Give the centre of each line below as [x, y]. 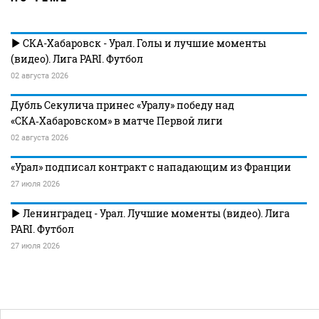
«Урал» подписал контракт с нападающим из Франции [151, 167]
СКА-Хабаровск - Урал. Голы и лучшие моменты [143, 43]
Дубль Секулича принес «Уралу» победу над [122, 105]
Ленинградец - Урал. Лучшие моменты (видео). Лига [155, 213]
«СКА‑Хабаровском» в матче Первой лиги [117, 121]
